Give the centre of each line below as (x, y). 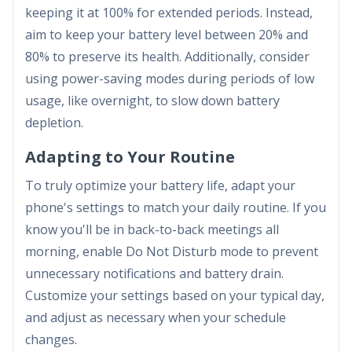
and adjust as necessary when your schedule (156, 317)
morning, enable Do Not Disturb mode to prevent (172, 251)
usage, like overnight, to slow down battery (152, 100)
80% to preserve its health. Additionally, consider (167, 56)
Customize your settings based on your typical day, (175, 295)
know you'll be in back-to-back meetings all (152, 229)
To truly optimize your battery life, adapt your (160, 185)
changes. (51, 339)
